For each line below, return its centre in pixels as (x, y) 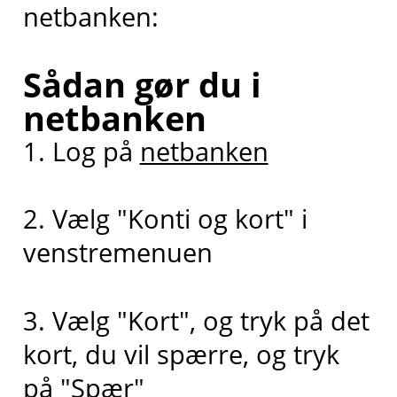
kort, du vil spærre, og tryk (181, 354)
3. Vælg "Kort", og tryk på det (196, 320)
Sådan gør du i (142, 85)
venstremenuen (117, 253)
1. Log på (81, 152)
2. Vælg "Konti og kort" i (165, 219)
